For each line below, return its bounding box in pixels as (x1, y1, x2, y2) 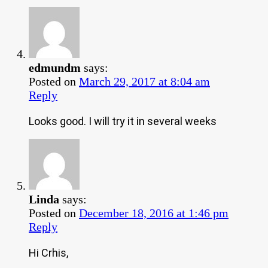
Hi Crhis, (29, 246, 68, 259)
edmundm (29, 60, 81, 74)
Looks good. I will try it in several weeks (29, 114, 217, 127)
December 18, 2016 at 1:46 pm (79, 206, 229, 220)
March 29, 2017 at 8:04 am (79, 74, 210, 88)
